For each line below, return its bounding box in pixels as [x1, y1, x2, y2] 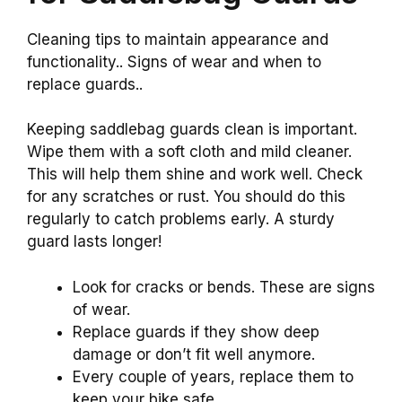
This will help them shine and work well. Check [27, 165, 363, 184]
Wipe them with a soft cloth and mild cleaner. [27, 143, 352, 162]
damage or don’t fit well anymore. [73, 345, 315, 363]
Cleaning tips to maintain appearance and [27, 30, 328, 48]
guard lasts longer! [27, 232, 162, 251]
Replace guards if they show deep [73, 322, 319, 341]
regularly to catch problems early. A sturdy [27, 210, 335, 229]
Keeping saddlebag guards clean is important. [27, 120, 357, 139]
